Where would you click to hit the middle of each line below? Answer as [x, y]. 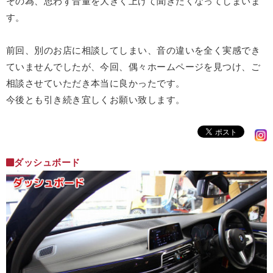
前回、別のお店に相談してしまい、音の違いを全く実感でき [133, 50]
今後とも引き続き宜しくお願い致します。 [96, 99]
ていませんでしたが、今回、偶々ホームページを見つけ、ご [133, 66]
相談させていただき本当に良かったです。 [96, 83]
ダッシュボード [47, 162]
